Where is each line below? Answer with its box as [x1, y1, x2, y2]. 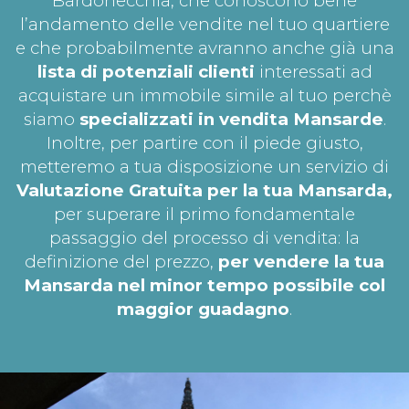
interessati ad [254, 61, 372, 83]
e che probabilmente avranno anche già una [15, 37, 394, 59]
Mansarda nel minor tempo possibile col [24, 275, 385, 297]
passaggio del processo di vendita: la [49, 227, 360, 249]
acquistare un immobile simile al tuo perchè [17, 85, 392, 107]
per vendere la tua [218, 251, 384, 273]
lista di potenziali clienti [37, 61, 255, 83]
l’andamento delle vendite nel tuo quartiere [19, 14, 390, 36]
